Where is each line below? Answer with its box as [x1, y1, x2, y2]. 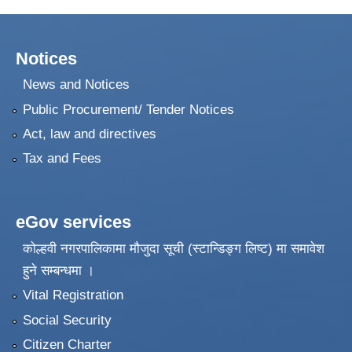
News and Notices [22, 77, 130, 93]
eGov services [16, 212, 131, 233]
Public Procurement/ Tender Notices [22, 101, 234, 117]
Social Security [22, 312, 112, 328]
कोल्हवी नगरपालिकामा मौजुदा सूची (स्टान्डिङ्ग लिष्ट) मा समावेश [22, 240, 324, 256]
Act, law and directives [22, 126, 156, 142]
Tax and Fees [22, 151, 101, 167]
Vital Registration [22, 288, 123, 303]
